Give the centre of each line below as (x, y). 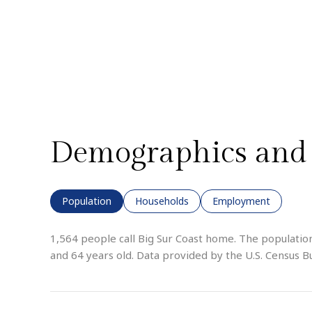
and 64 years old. (92, 255)
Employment (241, 201)
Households (162, 201)
